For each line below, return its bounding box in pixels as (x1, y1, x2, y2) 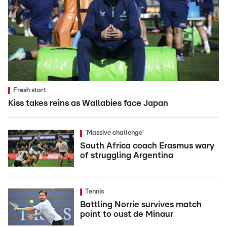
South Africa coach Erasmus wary (80, 141, 214, 150)
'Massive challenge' (85, 129, 144, 136)
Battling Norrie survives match (80, 200, 202, 209)
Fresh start (13, 87, 46, 94)
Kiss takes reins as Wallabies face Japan (8, 98, 168, 107)
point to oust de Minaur (80, 209, 173, 218)
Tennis (85, 188, 104, 195)
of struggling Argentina (80, 150, 173, 160)
